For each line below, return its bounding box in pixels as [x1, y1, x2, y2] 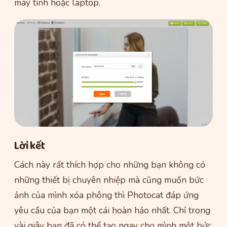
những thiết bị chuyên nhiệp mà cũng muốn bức [14, 174, 204, 186]
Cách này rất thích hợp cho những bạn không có [14, 159, 205, 171]
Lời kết [14, 137, 45, 155]
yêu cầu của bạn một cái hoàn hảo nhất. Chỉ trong [14, 204, 210, 217]
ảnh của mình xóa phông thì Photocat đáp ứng [14, 189, 199, 202]
